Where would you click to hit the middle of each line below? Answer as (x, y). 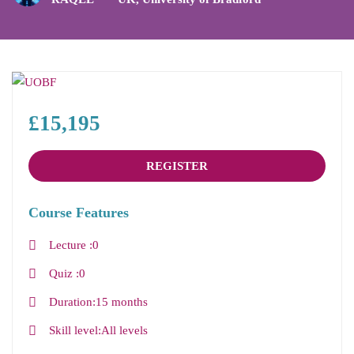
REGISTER (177, 166)
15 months (121, 302)
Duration (70, 302)
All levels (124, 331)
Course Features (79, 213)
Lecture (69, 245)
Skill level (73, 331)
